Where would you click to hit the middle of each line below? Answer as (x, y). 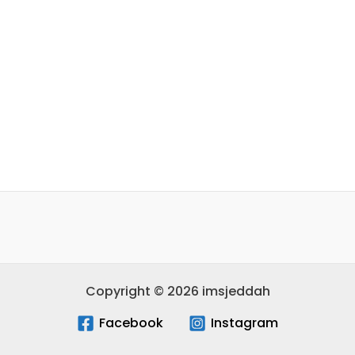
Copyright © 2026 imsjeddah (177, 292)
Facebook (131, 323)
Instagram (245, 323)
